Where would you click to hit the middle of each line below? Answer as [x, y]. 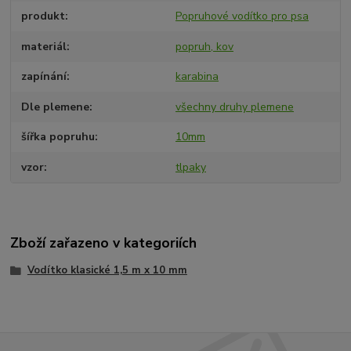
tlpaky [190, 167]
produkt [43, 16]
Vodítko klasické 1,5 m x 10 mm [107, 271]
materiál [44, 46]
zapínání [44, 77]
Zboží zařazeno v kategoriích [104, 243]
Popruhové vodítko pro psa [242, 16]
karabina [197, 77]
